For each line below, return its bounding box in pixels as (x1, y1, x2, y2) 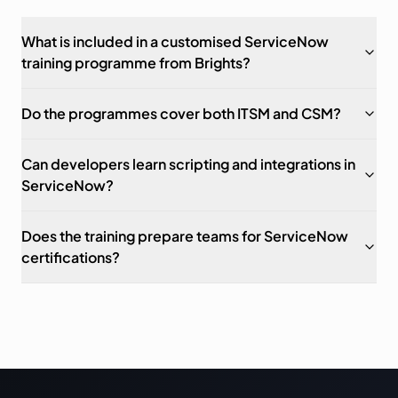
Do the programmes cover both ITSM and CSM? (21, 104, 341, 123)
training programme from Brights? (21, 53, 251, 72)
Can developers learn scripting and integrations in (21, 155, 355, 173)
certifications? (21, 248, 120, 267)
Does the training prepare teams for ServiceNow (21, 227, 348, 245)
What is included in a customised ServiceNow (21, 32, 329, 51)
